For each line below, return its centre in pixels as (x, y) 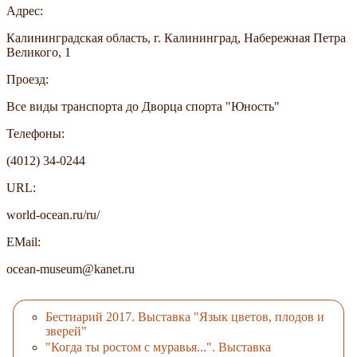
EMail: (24, 241)
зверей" (66, 331)
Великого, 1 (39, 52)
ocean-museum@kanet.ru (71, 269)
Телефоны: (35, 133)
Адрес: (25, 10)
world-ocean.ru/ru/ (53, 214)
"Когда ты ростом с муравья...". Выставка (158, 347)
